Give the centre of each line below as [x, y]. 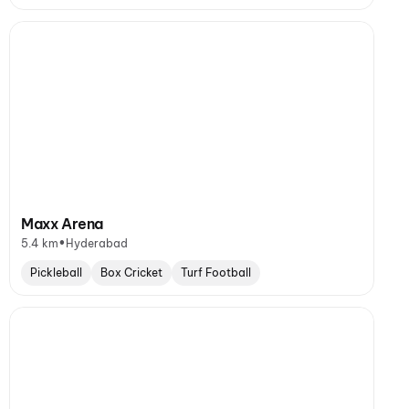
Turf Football [216, 273]
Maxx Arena [62, 224]
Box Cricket [131, 273]
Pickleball [56, 273]
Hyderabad [97, 243]
